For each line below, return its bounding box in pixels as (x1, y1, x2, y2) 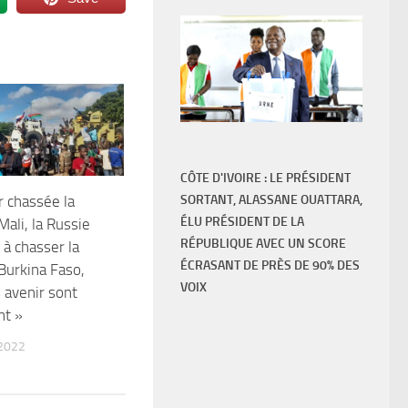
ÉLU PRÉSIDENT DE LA (180, 214, 304, 230)
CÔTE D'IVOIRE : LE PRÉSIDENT (180, 170, 351, 187)
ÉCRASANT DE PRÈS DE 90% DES (180, 258, 360, 274)
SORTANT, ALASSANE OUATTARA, (180, 192, 362, 209)
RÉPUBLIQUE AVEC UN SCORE (180, 236, 346, 252)
